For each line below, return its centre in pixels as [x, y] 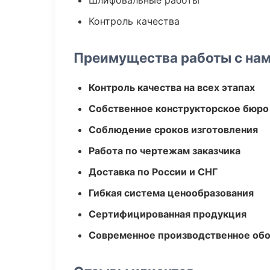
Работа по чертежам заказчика [165, 151]
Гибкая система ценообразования [171, 193]
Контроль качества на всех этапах [172, 87]
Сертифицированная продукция [168, 214]
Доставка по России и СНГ [153, 172]
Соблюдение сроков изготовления [173, 130]
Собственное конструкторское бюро [179, 108]
